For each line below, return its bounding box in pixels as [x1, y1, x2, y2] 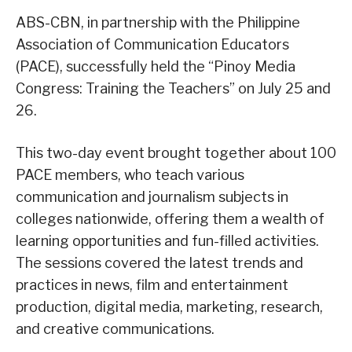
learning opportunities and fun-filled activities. [16, 233, 319, 250]
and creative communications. [16, 321, 214, 338]
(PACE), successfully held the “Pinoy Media [16, 58, 295, 75]
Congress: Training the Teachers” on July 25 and [16, 80, 331, 97]
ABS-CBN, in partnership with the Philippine [16, 14, 300, 31]
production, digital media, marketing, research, [16, 299, 323, 316]
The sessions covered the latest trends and [16, 255, 303, 272]
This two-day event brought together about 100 [16, 145, 336, 162]
